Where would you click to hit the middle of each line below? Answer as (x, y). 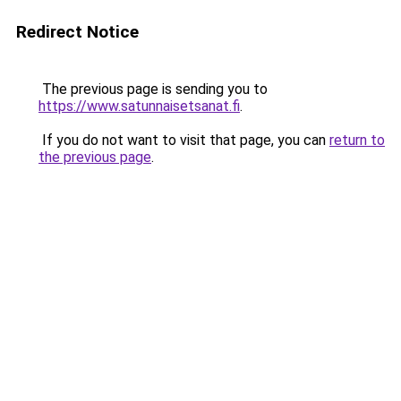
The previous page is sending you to (153, 89)
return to (357, 140)
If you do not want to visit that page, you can (184, 140)
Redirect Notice (77, 32)
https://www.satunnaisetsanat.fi (139, 106)
